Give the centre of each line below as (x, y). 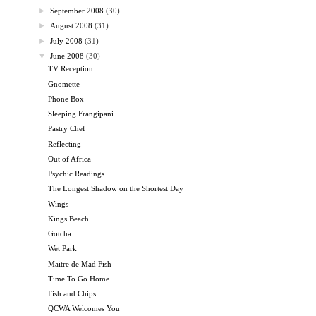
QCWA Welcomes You (84, 309)
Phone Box (66, 98)
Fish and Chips (72, 294)
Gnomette (64, 84)
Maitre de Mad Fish (80, 263)
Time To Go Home (79, 278)
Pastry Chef (67, 129)
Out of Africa (70, 158)
